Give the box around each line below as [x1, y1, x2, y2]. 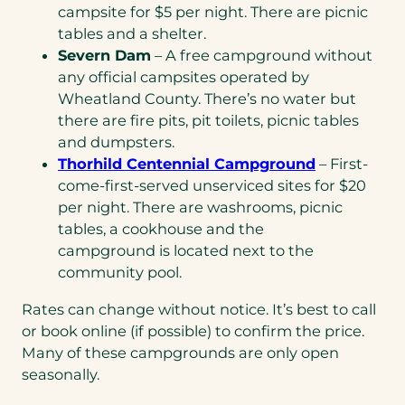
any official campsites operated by [58, 68, 309, 87]
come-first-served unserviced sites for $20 [58, 176, 366, 195]
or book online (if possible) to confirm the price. [22, 321, 364, 340]
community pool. [58, 263, 185, 282]
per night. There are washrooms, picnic [58, 198, 343, 217]
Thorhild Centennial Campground [58, 155, 316, 174]
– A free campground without [151, 46, 372, 65]
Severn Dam [58, 46, 151, 65]
